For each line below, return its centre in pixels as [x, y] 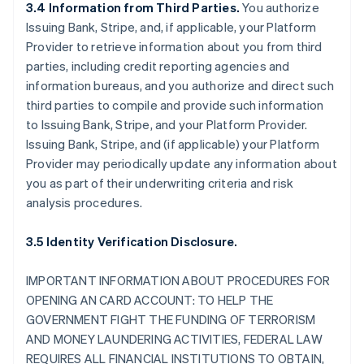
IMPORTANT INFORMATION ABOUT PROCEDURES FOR [178, 280]
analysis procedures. [84, 202]
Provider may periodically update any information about [182, 163]
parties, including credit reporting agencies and [158, 66]
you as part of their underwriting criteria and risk [160, 183]
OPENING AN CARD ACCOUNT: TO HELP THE [150, 300]
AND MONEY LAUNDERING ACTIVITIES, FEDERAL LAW [174, 339]
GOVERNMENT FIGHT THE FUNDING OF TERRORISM [171, 319]
